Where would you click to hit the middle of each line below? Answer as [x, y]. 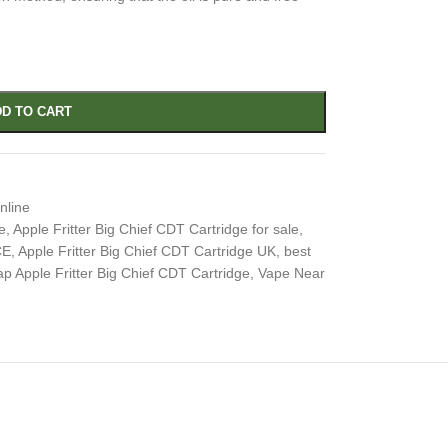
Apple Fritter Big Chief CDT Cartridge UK [146, 251]
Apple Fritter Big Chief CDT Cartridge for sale [155, 229]
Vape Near [291, 273]
